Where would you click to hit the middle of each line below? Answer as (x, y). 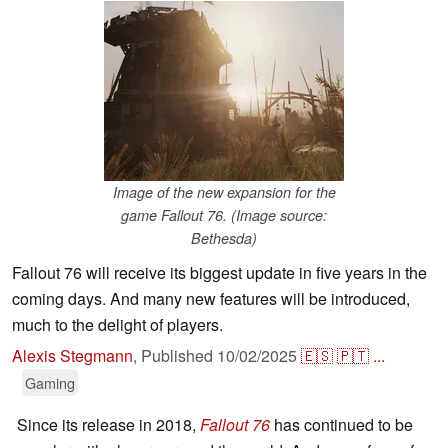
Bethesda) (224, 238)
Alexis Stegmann (72, 356)
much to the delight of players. (117, 325)
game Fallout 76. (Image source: (224, 215)
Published (179, 356)
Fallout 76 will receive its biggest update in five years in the (219, 273)
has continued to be (341, 425)
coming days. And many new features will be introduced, (211, 299)
